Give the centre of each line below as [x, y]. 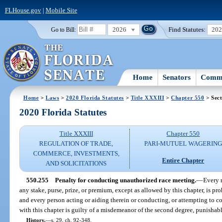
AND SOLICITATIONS [76, 164]
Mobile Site [61, 10]
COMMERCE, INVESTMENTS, [76, 154]
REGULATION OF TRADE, [76, 144]
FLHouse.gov [23, 10]
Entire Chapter [183, 160]
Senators [177, 77]
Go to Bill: [63, 29]
